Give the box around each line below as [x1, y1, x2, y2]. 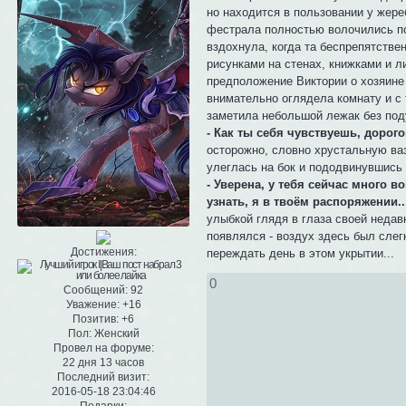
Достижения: [70, 246, 137, 259]
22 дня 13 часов [63, 356, 144, 370]
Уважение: [65, 298, 120, 312]
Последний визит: [57, 371, 150, 384]
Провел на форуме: [53, 342, 154, 355]
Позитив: [72, 313, 119, 326]
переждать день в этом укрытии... [207, 246, 395, 261]
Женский [91, 327, 140, 341]
